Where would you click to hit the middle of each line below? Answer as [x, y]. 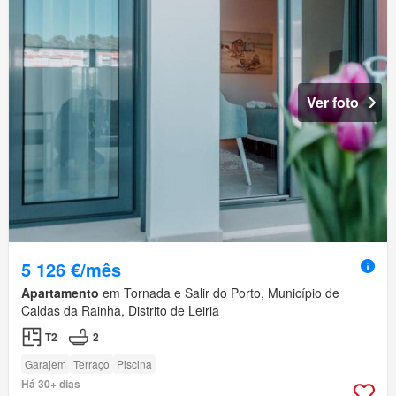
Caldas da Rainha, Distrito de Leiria [120, 311]
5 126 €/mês [71, 270]
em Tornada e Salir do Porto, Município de [219, 293]
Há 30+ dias [51, 384]
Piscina [134, 364]
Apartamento [60, 293]
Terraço [91, 364]
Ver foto [333, 103]
